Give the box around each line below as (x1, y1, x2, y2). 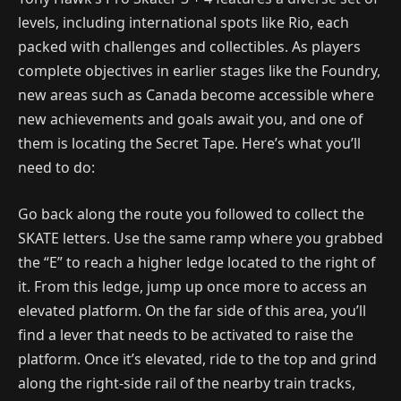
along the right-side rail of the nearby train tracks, (18, 372, 355, 393)
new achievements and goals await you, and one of (18, 109, 363, 130)
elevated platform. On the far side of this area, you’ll (18, 300, 366, 320)
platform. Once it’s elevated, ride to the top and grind (18, 348, 377, 369)
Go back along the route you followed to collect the (18, 203, 364, 224)
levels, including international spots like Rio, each (18, 13, 349, 33)
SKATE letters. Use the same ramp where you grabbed (18, 227, 383, 248)
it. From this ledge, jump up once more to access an (18, 276, 367, 296)
